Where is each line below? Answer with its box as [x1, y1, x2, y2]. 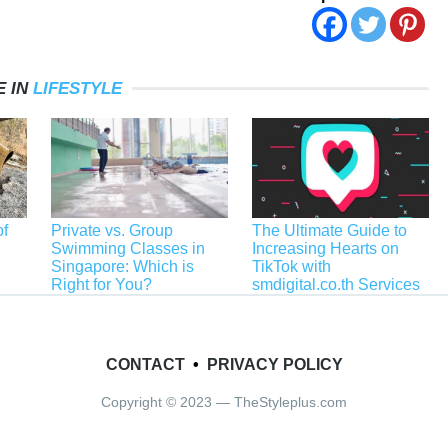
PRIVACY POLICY [206, 356, 343, 373]
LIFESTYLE [33, 79, 122, 99]
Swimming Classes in [50, 240, 205, 258]
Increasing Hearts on [251, 240, 399, 258]
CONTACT [105, 356, 185, 373]
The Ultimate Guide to [251, 222, 407, 240]
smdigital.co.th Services [251, 276, 420, 294]
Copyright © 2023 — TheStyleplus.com [101, 394, 347, 410]
